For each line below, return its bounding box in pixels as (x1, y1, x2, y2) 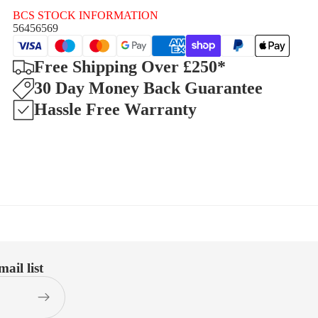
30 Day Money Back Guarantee (34, 79, 263, 98)
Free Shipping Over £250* (34, 57, 226, 77)
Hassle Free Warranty (34, 100, 197, 119)
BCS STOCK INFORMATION (13, 9, 158, 21)
